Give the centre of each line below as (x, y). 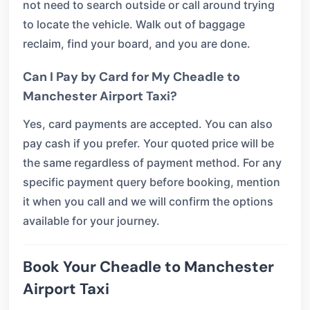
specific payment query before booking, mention (152, 182)
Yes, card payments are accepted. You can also (148, 124)
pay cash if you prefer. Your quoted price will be (148, 143)
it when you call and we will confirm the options (148, 201)
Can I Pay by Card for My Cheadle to (131, 77)
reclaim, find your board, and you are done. (137, 44)
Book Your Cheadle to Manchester (148, 267)
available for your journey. (91, 221)
